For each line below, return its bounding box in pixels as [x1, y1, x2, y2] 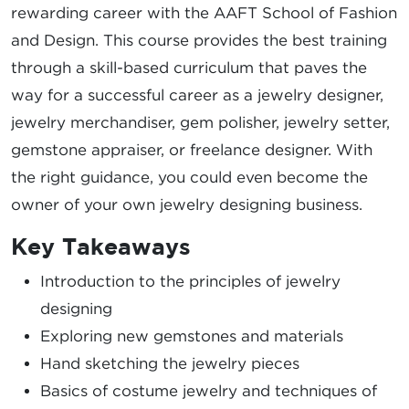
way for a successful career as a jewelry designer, [11, 86, 383, 103]
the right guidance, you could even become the [11, 168, 368, 185]
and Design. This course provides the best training [11, 31, 387, 48]
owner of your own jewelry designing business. [11, 195, 362, 213]
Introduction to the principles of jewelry [40, 272, 341, 289]
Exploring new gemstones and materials [40, 327, 343, 344]
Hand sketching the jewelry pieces [40, 354, 299, 372]
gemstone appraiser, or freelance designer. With [11, 141, 372, 158]
